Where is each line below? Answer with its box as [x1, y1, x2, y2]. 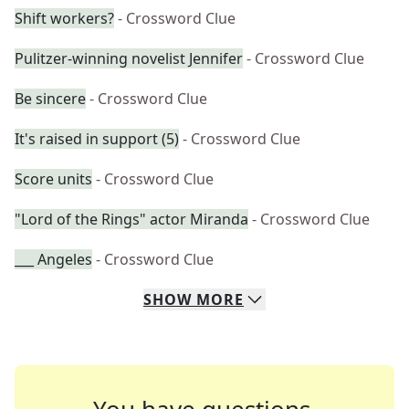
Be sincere [15, 89, 86, 109]
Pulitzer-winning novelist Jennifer [15, 48, 243, 68]
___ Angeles [15, 249, 92, 269]
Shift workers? [15, 8, 114, 28]
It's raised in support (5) [15, 129, 179, 149]
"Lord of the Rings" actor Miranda [15, 209, 248, 229]
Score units [15, 169, 92, 189]
